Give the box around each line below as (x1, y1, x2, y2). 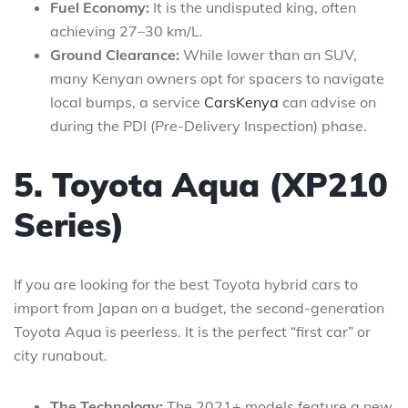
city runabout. (14, 345, 107, 364)
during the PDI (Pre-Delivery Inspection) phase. (50, 116, 367, 135)
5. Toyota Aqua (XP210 (14, 163, 388, 205)
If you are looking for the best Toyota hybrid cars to (14, 274, 358, 293)
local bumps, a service (50, 92, 204, 111)
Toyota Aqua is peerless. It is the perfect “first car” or (14, 321, 371, 341)
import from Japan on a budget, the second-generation (14, 298, 384, 317)
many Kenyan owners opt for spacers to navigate (50, 68, 384, 87)
